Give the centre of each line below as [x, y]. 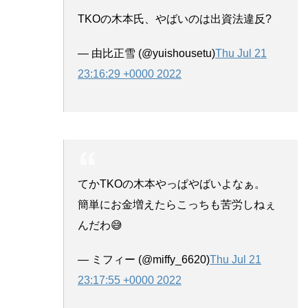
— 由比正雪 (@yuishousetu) [146, 53]
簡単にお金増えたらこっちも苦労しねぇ [177, 204]
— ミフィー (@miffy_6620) [144, 259]
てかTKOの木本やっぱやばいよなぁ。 [172, 184]
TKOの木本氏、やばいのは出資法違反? [175, 19]
